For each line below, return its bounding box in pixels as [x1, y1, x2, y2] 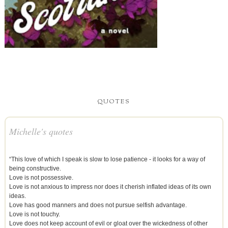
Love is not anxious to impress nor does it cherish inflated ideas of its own [9, 183, 211, 191]
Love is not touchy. [9, 211, 60, 218]
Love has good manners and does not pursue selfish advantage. [9, 202, 187, 209]
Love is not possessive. [9, 174, 73, 182]
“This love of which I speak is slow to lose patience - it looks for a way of [9, 156, 205, 163]
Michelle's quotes [9, 125, 73, 138]
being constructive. [9, 165, 61, 173]
